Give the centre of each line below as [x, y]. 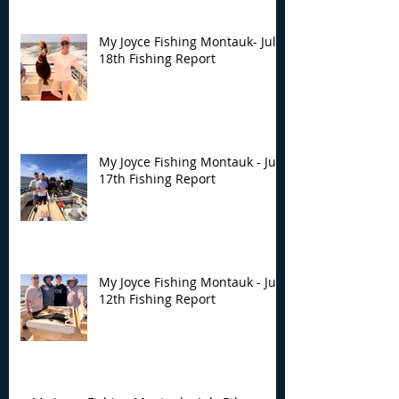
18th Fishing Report [157, 59]
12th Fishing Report [157, 299]
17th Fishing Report [157, 179]
